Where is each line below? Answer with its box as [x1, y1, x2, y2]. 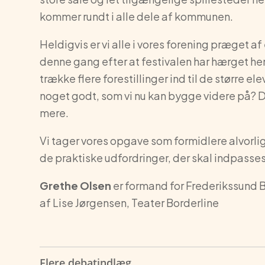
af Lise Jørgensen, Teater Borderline [40, 196, 219, 210]
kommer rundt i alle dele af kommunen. [40, 9, 234, 24]
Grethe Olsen [40, 179, 112, 193]
